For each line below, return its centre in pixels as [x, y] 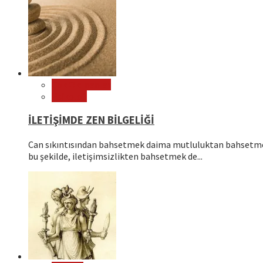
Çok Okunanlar [81, 85]
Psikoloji [69, 97]
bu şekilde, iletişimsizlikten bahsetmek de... [115, 156]
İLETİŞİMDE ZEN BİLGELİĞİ [91, 120]
